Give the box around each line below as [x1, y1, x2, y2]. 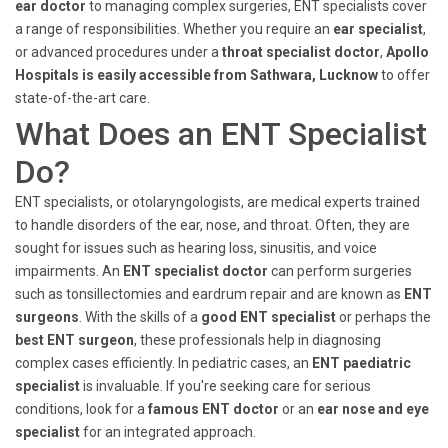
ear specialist [333, 21, 423, 37]
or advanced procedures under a [15, 44, 222, 60]
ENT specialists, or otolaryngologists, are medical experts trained [15, 194, 420, 210]
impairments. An [15, 263, 123, 279]
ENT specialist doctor [123, 263, 268, 279]
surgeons [15, 309, 79, 325]
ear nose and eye [317, 401, 429, 417]
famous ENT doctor [148, 401, 279, 417]
